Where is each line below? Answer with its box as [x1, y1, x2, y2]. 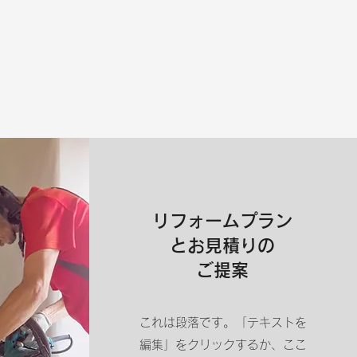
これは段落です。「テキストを [139, 316, 307, 328]
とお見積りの [170, 237, 275, 254]
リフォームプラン [152, 212, 292, 229]
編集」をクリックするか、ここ [139, 339, 307, 351]
